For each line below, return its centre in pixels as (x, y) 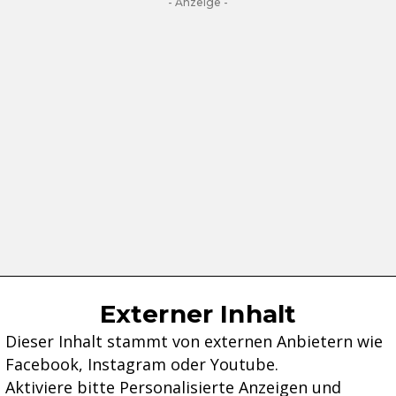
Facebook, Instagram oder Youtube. (142, 365)
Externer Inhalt (198, 314)
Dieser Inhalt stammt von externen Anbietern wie (194, 342)
